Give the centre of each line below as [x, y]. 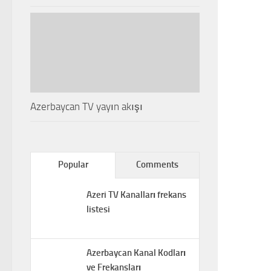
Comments [157, 164]
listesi [98, 209]
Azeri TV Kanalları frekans [136, 194]
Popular [73, 164]
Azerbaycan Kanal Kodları [136, 253]
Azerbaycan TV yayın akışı [87, 106]
